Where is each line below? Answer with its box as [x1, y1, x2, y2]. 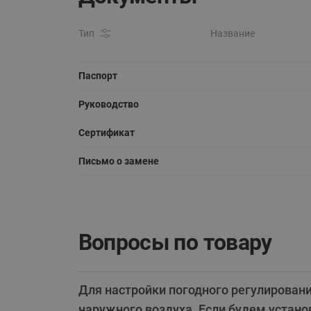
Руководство [78, 99, 139, 110]
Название [210, 28, 255, 39]
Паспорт [78, 70, 117, 81]
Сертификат [78, 127, 135, 138]
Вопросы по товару [78, 230, 272, 255]
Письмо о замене [78, 155, 159, 167]
